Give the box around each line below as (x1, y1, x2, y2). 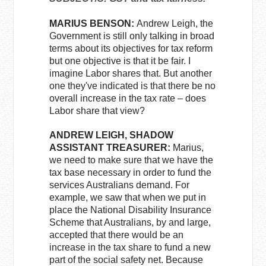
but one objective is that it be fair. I (49, 56, 191, 66)
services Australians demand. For (49, 180, 190, 190)
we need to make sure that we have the (49, 155, 214, 165)
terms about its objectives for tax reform (49, 43, 213, 53)
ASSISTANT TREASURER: (49, 142, 171, 153)
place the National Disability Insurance (49, 205, 212, 215)
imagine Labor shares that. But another (49, 68, 213, 78)
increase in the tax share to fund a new (49, 242, 211, 252)
